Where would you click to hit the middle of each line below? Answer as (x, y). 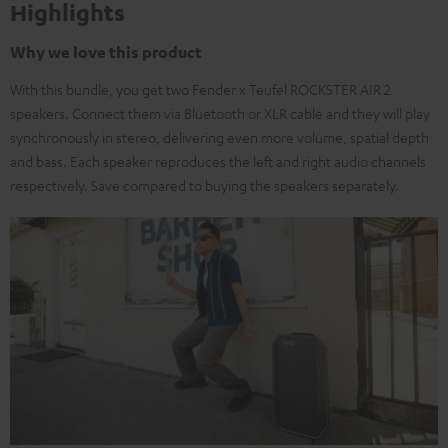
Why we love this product (106, 52)
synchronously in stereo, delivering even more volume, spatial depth (219, 137)
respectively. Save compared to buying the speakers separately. (204, 185)
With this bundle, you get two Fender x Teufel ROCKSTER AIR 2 (200, 89)
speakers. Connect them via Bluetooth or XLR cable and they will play (220, 113)
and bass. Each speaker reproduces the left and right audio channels (218, 161)
